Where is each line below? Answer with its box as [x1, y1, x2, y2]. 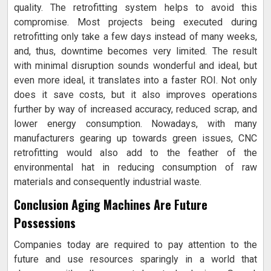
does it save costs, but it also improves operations [14, 89, 257, 101]
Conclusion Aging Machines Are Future [14, 195, 207, 214]
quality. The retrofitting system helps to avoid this [14, 2, 257, 14]
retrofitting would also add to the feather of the [14, 147, 257, 159]
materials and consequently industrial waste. [14, 176, 204, 188]
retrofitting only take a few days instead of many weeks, [14, 31, 257, 43]
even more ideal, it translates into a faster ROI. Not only [14, 74, 257, 87]
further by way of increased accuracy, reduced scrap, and [14, 103, 257, 116]
